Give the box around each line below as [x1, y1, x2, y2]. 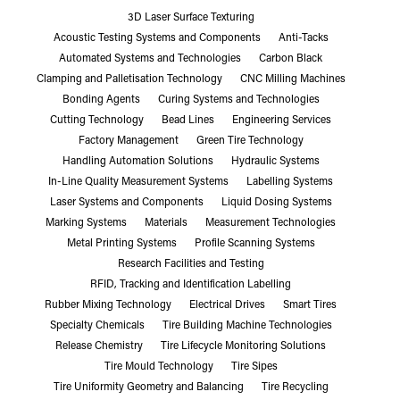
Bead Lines [162, 114, 215, 126]
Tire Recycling [261, 381, 329, 393]
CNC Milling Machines [239, 73, 346, 85]
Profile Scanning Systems [194, 237, 315, 249]
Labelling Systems [246, 176, 334, 187]
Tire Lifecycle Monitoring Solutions [161, 340, 327, 352]
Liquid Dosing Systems [221, 196, 332, 208]
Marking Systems [46, 217, 128, 229]
